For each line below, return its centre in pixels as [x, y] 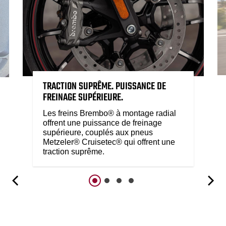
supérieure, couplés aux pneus [98, 133]
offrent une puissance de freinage [102, 123]
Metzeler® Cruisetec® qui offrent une [109, 142]
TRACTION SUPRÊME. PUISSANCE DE [104, 87]
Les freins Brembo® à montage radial [110, 114]
